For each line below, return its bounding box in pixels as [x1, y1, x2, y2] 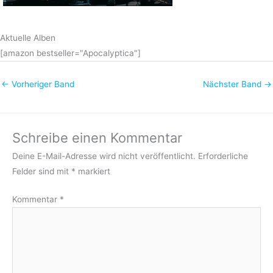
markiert [76, 166, 110, 177]
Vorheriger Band [9, 79, 74, 89]
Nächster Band [203, 79, 264, 89]
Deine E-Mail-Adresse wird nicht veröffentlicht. [12, 151, 196, 161]
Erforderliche [198, 151, 248, 161]
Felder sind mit [12, 166, 71, 177]
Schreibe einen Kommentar [12, 130, 182, 146]
